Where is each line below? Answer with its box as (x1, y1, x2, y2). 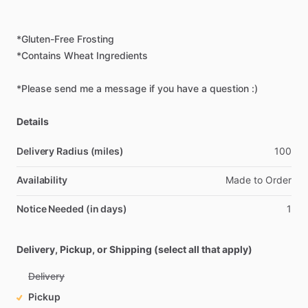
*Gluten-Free (16, 33, 74, 45)
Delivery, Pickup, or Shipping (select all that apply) (16, 243, 252, 255)
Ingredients (96, 49, 148, 61)
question (210, 82, 249, 94)
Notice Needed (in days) (16, 203, 127, 214)
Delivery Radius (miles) (16, 145, 124, 157)
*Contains (16, 49, 61, 61)
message (104, 82, 146, 94)
